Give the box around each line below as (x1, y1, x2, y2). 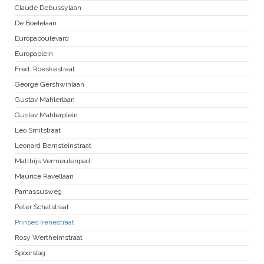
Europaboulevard (15, 34, 69, 43)
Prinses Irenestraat (15, 218, 74, 227)
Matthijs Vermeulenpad (15, 157, 90, 166)
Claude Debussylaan (15, 4, 81, 12)
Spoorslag (15, 249, 45, 258)
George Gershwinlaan (15, 80, 84, 89)
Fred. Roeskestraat (15, 65, 75, 74)
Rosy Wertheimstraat (15, 233, 82, 242)
